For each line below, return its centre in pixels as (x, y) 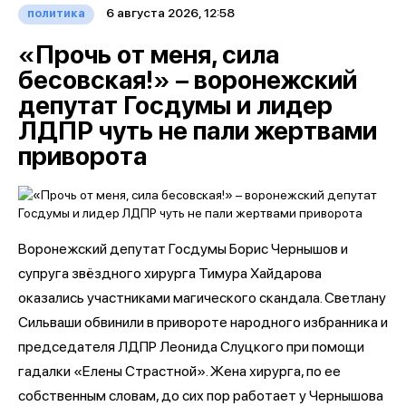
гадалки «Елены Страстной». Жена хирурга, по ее (179, 371)
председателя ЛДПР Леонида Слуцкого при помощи (191, 346)
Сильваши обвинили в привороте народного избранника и (203, 322)
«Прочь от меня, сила (149, 54)
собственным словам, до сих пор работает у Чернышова (201, 395)
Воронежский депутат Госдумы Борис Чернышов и (183, 248)
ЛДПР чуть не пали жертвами (198, 130)
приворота (85, 155)
